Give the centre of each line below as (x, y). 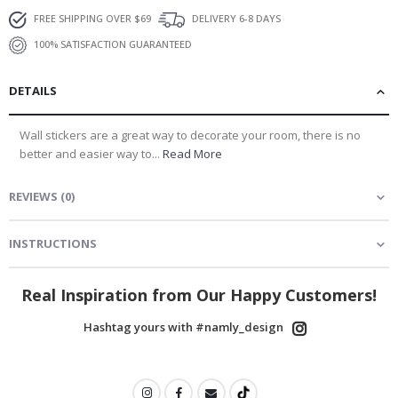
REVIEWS (33, 197)
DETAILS (33, 91)
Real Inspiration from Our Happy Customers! (199, 295)
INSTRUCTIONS (53, 244)
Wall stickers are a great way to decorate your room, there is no (190, 135)
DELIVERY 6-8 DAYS (235, 19)
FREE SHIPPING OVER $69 (91, 19)
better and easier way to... (91, 154)
